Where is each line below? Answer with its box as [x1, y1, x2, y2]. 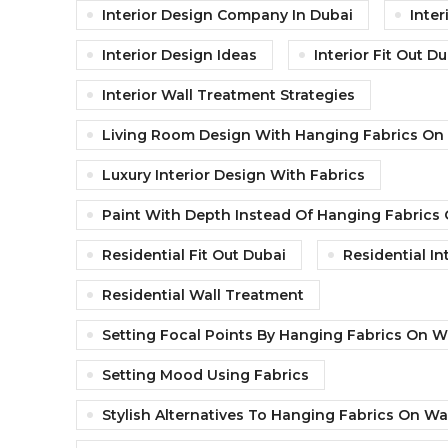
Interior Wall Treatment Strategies [102, 86, 355, 105]
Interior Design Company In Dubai [102, 6, 353, 25]
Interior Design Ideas [102, 46, 257, 65]
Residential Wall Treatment [102, 286, 304, 305]
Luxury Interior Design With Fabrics [102, 166, 365, 185]
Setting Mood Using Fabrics [102, 366, 309, 385]
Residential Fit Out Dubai [102, 246, 286, 265]
